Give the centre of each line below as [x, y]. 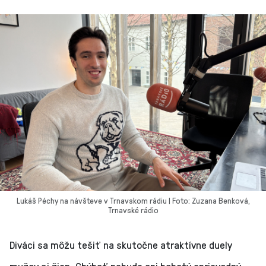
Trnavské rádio [133, 210]
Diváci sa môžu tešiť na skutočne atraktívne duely [121, 245]
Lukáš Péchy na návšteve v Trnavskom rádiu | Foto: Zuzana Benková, [133, 201]
